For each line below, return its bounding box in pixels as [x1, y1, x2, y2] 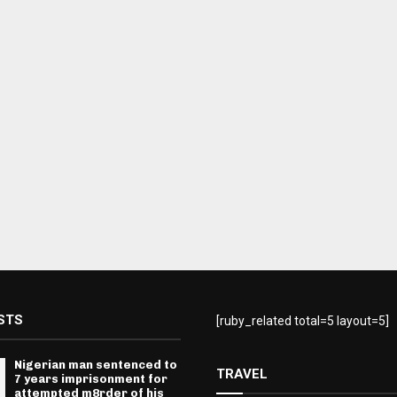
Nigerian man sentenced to [13, 358, 177, 371]
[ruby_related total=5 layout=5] [216, 314, 389, 328]
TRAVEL [216, 366, 268, 382]
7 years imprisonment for [13, 372, 167, 385]
